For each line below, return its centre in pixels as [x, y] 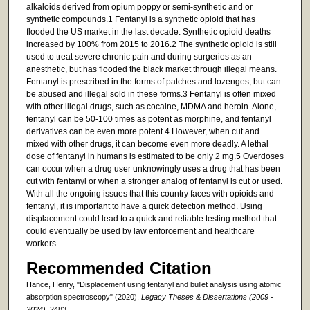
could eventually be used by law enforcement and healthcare [140, 231]
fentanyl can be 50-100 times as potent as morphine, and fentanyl [148, 119]
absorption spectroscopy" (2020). [83, 297]
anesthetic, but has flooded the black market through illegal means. [151, 70]
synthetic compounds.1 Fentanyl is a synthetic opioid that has [140, 20]
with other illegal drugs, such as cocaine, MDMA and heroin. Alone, [151, 107]
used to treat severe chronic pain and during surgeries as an [139, 57]
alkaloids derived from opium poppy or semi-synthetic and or [139, 7]
